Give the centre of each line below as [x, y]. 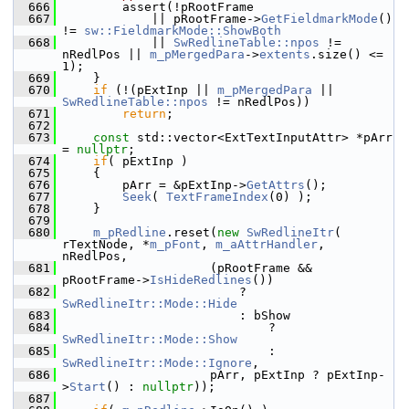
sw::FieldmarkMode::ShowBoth [183, 31]
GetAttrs [276, 185]
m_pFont [175, 244]
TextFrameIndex [217, 197]
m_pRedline [130, 232]
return [144, 114]
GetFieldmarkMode [320, 19]
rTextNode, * [106, 244]
